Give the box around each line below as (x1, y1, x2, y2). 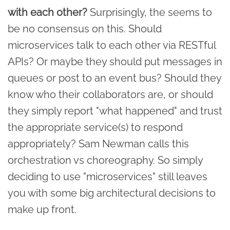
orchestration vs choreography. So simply (8, 154, 203, 166)
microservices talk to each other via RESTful (8, 39, 216, 51)
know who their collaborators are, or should (8, 88, 213, 101)
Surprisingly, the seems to (87, 6, 212, 18)
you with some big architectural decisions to (8, 186, 216, 199)
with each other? (8, 6, 87, 18)
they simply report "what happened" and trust (8, 104, 222, 117)
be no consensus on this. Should (8, 22, 162, 35)
